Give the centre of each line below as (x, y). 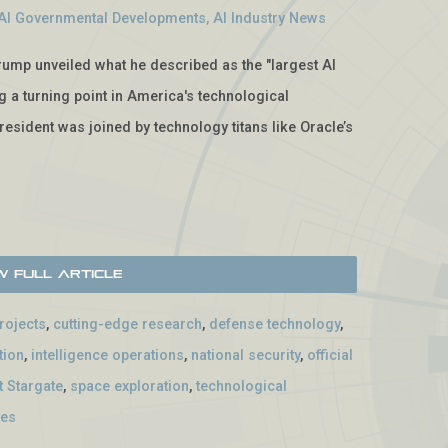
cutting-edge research (128, 325)
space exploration (130, 387)
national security (246, 356)
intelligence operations (108, 356)
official (330, 356)
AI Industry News (270, 18)
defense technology (275, 325)
